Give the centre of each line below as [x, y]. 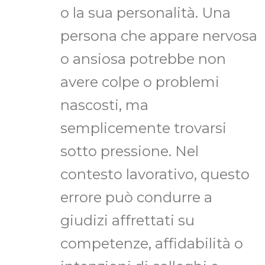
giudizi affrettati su [127, 221]
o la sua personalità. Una [146, 13]
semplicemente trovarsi [143, 128]
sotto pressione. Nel [130, 151]
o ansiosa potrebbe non [143, 59]
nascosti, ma [104, 105]
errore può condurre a [136, 198]
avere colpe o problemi [140, 82]
